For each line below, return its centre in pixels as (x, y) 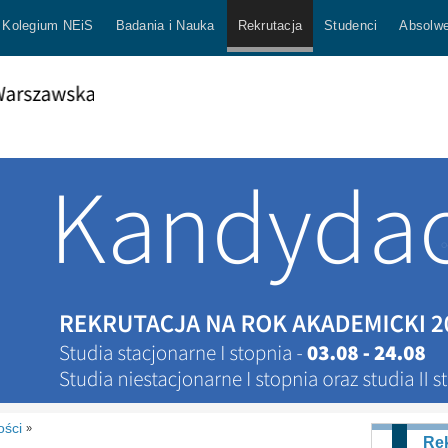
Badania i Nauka (165, 25)
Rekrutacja (270, 25)
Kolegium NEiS (48, 25)
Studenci (351, 25)
